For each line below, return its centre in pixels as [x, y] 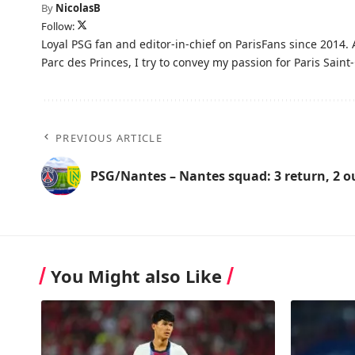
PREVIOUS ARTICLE [109, 138]
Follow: [59, 26]
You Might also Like [136, 276]
